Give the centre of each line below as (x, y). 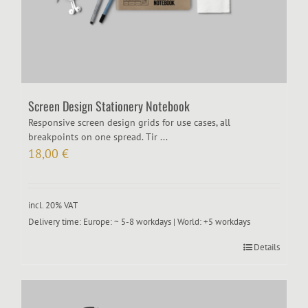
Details (267, 247)
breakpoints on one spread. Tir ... (98, 136)
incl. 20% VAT (53, 205)
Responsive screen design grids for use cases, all (129, 122)
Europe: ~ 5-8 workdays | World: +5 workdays (167, 222)
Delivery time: (56, 222)
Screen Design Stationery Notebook (109, 106)
